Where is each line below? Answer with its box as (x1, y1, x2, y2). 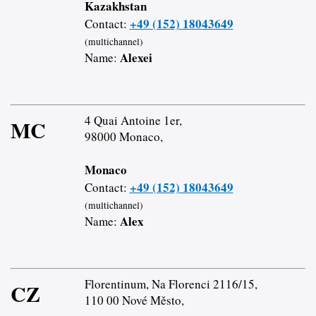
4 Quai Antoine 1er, (84, 111, 182, 128)
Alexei (119, 48, 152, 66)
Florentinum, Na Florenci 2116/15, (84, 275, 257, 292)
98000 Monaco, (84, 128, 163, 145)
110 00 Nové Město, (84, 291, 184, 308)
